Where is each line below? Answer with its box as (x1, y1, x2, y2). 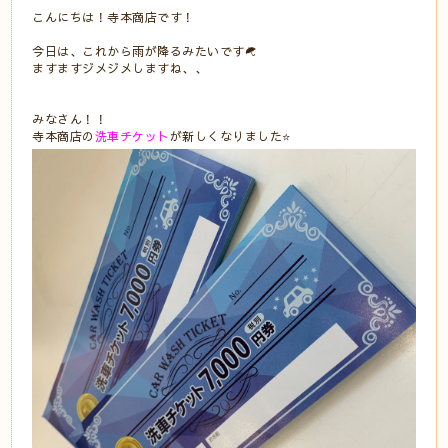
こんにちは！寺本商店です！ (32, 8, 195, 25)
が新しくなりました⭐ (169, 127, 291, 144)
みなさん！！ (32, 110, 108, 127)
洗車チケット (94, 127, 170, 144)
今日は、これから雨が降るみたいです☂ (32, 42, 258, 59)
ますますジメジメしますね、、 (32, 59, 208, 76)
